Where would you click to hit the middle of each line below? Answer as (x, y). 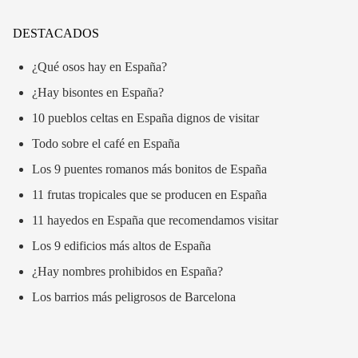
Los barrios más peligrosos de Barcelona (134, 296)
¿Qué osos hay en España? (99, 66)
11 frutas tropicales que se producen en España (149, 194)
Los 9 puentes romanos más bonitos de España (149, 169)
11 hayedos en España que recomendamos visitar (155, 220)
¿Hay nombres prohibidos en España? (127, 271)
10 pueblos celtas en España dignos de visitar (145, 117)
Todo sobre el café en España (106, 143)
